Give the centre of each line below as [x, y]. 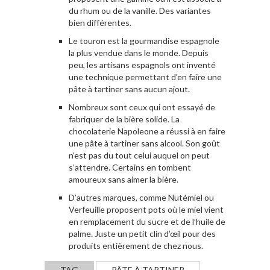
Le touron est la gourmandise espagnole [144, 40]
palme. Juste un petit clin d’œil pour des [142, 233]
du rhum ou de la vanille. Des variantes [140, 10]
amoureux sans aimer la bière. [124, 179]
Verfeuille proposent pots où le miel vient [146, 209]
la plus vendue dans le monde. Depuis [139, 52]
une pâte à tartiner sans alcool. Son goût [144, 143]
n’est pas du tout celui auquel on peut [139, 155]
